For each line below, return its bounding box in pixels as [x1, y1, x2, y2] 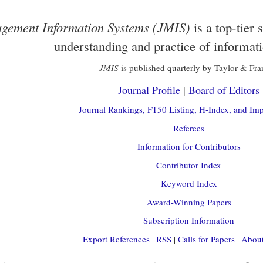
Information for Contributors [137, 140, 241, 152]
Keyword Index [160, 177, 217, 189]
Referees [173, 122, 204, 134]
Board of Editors [188, 82, 259, 97]
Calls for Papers [177, 232, 235, 245]
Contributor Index [156, 159, 221, 171]
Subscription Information [143, 214, 234, 226]
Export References [82, 232, 150, 245]
